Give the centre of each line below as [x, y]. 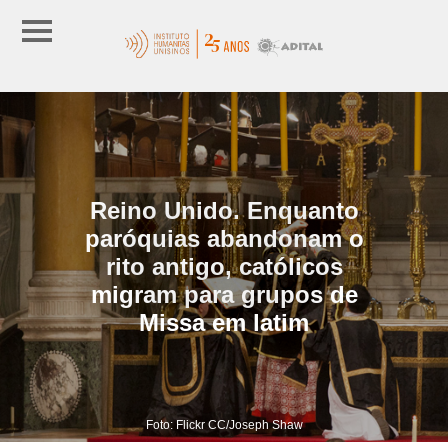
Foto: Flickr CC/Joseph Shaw [224, 424]
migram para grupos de [224, 294]
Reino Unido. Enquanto [224, 210]
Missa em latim [224, 322]
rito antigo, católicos [224, 266]
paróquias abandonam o [224, 238]
